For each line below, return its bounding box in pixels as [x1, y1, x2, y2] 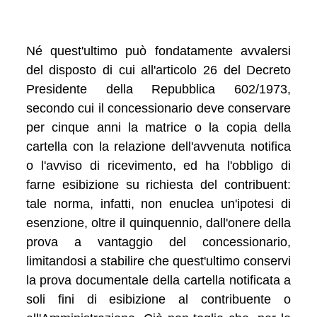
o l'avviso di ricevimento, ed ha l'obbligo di [25, 158, 292, 173]
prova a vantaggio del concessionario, [25, 234, 292, 249]
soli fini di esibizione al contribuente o [25, 292, 292, 306]
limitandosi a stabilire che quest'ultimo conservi [25, 253, 292, 268]
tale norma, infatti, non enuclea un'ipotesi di [25, 196, 292, 211]
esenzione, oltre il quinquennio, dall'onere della [25, 215, 292, 230]
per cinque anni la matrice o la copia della [25, 120, 292, 134]
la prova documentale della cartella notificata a [25, 272, 292, 287]
